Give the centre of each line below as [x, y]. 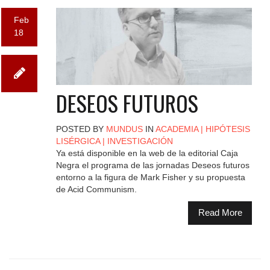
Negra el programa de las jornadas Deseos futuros [152, 165]
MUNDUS [124, 129]
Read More [220, 213]
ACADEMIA [177, 129]
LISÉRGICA [78, 141]
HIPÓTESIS [228, 129]
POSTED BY [81, 129]
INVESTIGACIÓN [140, 141]
